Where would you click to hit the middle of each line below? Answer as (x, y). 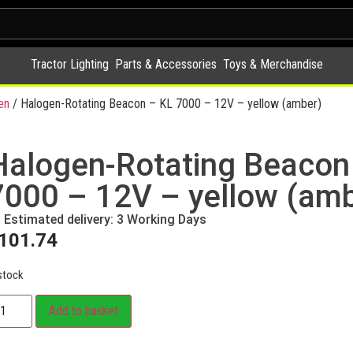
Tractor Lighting (69, 64)
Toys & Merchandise (273, 64)
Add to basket (83, 311)
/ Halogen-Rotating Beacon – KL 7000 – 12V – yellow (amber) (165, 104)
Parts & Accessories (165, 64)
